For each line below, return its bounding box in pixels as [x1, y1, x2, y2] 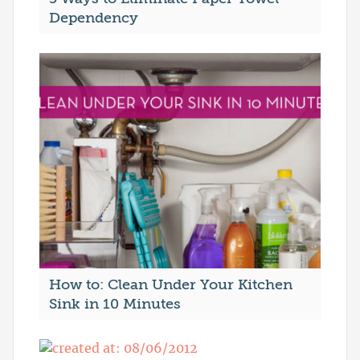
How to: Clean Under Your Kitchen [49, 276, 292, 293]
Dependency [49, 10, 138, 27]
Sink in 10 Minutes [49, 296, 181, 313]
